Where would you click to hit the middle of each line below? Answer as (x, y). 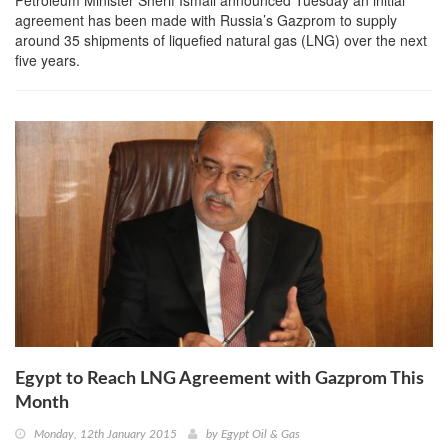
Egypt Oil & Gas (260, 434)
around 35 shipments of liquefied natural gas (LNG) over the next (221, 39)
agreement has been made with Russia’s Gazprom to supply (206, 19)
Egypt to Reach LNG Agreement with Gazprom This (219, 379)
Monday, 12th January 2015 (105, 434)
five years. (47, 59)
